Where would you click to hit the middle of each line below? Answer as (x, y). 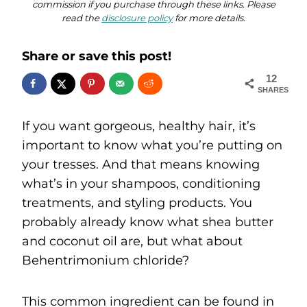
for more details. (209, 18)
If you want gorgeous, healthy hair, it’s (139, 126)
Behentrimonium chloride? (106, 260)
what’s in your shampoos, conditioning (141, 183)
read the (82, 18)
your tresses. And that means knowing (141, 164)
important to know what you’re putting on (152, 145)
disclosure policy (137, 18)
